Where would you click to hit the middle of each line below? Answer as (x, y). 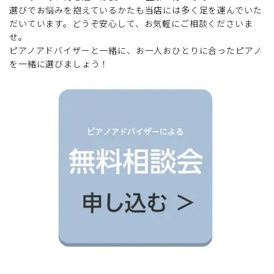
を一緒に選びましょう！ (59, 64)
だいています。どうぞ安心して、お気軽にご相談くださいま (131, 24)
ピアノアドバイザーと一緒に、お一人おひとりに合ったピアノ (136, 50)
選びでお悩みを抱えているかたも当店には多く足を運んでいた (136, 10)
